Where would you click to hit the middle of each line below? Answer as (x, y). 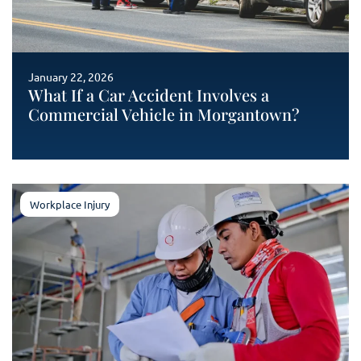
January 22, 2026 (71, 77)
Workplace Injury (70, 204)
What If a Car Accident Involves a (149, 95)
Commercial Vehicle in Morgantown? (164, 114)
